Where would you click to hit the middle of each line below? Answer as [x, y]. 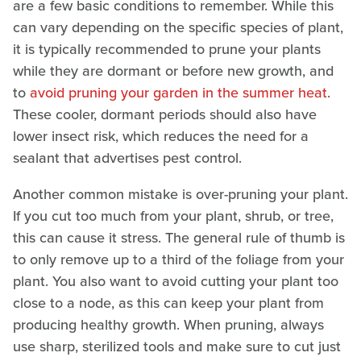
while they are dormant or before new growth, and [173, 71]
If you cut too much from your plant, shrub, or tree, [173, 216]
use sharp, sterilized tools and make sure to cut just [177, 347]
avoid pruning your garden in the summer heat [178, 93]
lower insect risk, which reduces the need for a [161, 137]
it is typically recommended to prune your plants [167, 50]
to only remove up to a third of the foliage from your [178, 260]
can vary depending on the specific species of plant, [178, 28]
